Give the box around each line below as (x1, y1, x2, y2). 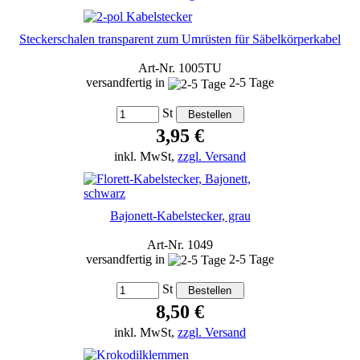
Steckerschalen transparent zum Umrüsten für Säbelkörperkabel (19, 32, 341, 47)
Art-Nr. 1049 (147, 237, 213, 252)
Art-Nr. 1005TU (138, 61, 222, 76)
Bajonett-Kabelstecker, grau (109, 208, 251, 223)
